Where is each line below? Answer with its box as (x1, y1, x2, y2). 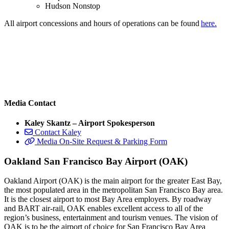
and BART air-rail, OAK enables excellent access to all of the (4, 204, 203, 213)
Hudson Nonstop (45, 2, 100, 11)
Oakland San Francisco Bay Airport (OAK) (4, 155, 188, 167)
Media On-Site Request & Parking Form (37, 136, 167, 146)
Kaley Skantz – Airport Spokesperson (25, 118, 155, 127)
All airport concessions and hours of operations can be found (4, 19, 201, 28)
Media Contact (4, 98, 56, 107)
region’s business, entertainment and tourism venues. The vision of (4, 213, 218, 222)
